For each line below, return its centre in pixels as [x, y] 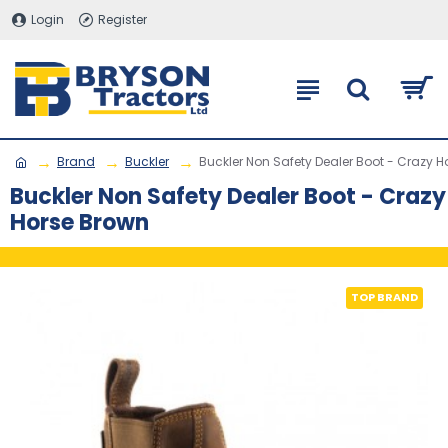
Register [122, 19]
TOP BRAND [384, 297]
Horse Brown [79, 222]
